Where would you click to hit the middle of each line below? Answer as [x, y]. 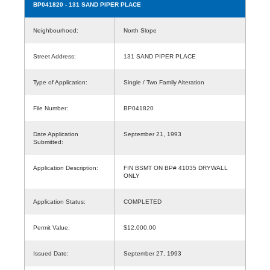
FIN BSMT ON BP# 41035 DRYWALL [176, 168]
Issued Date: [51, 253]
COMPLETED [143, 201]
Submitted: [48, 142]
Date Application [56, 134]
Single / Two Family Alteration [164, 82]
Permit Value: [52, 227]
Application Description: [66, 168]
